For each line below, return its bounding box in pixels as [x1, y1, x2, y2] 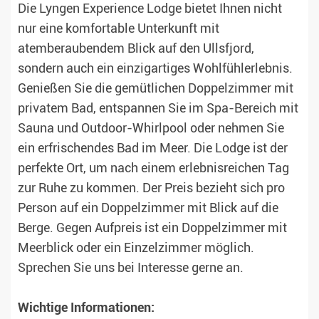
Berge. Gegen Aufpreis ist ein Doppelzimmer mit [18, 221, 287, 236]
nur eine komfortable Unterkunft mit [18, 21, 219, 36]
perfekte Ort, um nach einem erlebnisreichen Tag [18, 161, 289, 176]
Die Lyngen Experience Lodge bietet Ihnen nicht [18, 1, 282, 16]
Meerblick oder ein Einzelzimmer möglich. [18, 241, 254, 256]
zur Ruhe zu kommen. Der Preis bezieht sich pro [18, 181, 285, 196]
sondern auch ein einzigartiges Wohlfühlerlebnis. [18, 61, 293, 76]
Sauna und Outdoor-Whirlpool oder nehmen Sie [18, 121, 284, 136]
